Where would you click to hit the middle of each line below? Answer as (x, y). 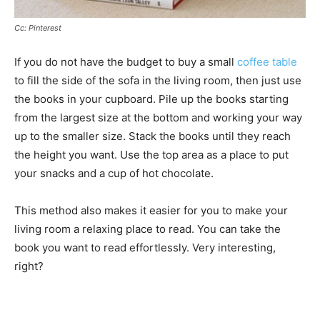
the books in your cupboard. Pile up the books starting (151, 99)
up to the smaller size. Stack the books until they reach (152, 136)
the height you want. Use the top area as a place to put (151, 155)
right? (29, 266)
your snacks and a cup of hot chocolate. (114, 174)
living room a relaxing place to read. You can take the (147, 229)
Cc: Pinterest (38, 28)
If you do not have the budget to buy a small (126, 62)
